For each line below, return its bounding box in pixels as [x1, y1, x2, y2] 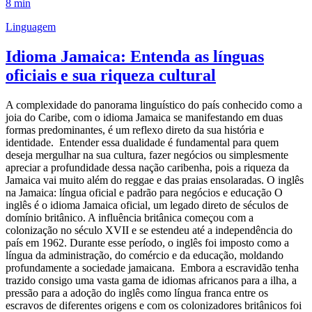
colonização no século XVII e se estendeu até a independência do [6, 224, 292, 237]
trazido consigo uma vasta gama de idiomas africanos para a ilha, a [6, 274, 297, 287]
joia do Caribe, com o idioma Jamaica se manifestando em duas [6, 111, 283, 124]
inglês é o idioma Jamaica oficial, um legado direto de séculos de [6, 199, 288, 212]
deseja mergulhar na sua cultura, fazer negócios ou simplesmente [6, 149, 288, 162]
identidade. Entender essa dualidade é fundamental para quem [6, 136, 279, 149]
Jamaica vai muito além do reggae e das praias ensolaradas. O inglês [6, 174, 304, 187]
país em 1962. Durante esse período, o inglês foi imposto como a [6, 237, 289, 249]
